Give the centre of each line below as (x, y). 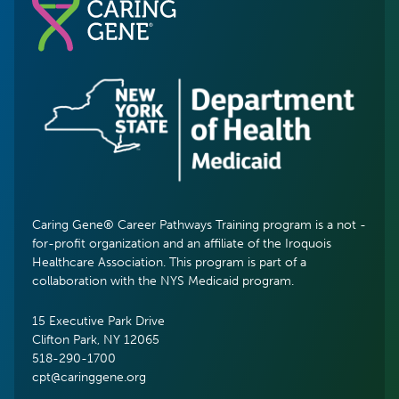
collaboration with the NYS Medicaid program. (163, 281)
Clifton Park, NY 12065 (96, 340)
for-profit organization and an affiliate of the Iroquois (182, 244)
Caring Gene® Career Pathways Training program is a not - (199, 225)
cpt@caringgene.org (89, 377)
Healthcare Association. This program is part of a (169, 262)
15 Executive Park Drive (98, 321)
